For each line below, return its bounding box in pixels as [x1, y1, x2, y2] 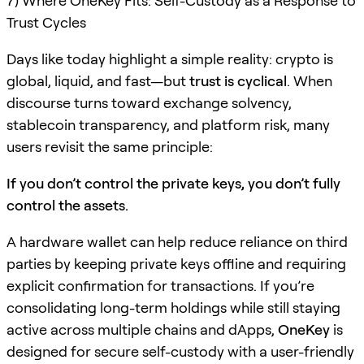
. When [287, 71, 332, 89]
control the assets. [6, 196, 128, 214]
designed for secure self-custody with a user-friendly [6, 342, 354, 360]
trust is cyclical [189, 71, 287, 89]
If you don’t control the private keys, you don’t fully [6, 174, 340, 192]
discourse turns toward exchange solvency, [6, 93, 292, 111]
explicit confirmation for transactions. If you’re [6, 276, 314, 294]
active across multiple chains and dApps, [6, 320, 278, 338]
